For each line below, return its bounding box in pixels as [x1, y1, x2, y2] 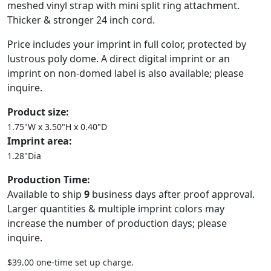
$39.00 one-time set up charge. [7, 256, 134, 268]
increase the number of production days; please [7, 217, 227, 230]
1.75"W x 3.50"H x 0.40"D [7, 121, 107, 132]
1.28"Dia [7, 150, 41, 162]
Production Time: [7, 173, 90, 186]
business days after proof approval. [90, 188, 255, 201]
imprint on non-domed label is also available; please [7, 67, 244, 80]
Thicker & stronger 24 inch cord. [7, 13, 155, 27]
